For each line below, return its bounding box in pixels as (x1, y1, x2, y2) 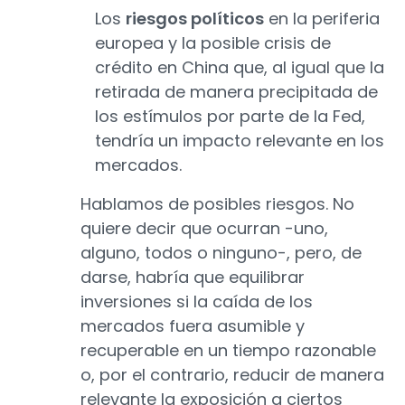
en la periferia (264, 7, 380, 31)
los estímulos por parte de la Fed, (95, 105, 365, 128)
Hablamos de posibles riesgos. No (80, 193, 354, 216)
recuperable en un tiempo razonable (80, 339, 376, 363)
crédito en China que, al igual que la (95, 56, 384, 80)
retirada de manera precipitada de (95, 80, 378, 104)
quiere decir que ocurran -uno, (80, 217, 328, 240)
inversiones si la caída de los (80, 290, 313, 314)
